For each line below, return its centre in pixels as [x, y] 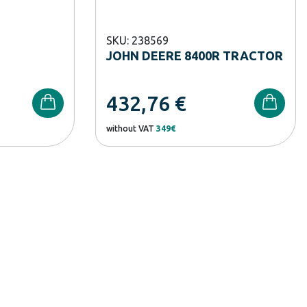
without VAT [131, 128]
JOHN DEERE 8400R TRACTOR [194, 55]
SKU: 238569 [137, 40]
